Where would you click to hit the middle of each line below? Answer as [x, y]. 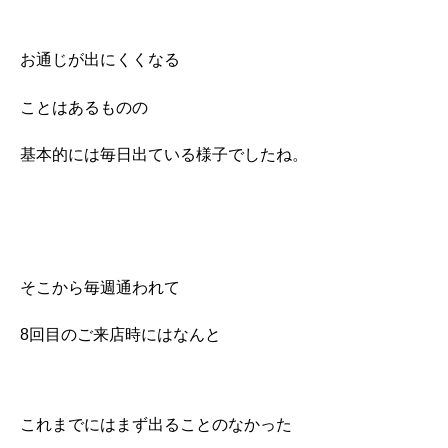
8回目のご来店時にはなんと [120, 335]
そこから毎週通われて [100, 287]
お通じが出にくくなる [100, 60]
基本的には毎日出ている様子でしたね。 [164, 155]
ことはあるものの [84, 107]
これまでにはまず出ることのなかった [156, 425]
